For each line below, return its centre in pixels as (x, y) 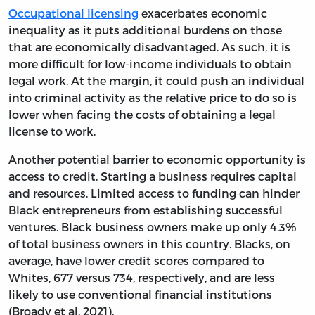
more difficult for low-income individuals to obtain (150, 63)
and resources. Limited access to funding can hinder (154, 193)
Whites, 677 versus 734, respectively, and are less (142, 277)
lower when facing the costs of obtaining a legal (142, 114)
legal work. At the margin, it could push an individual (156, 80)
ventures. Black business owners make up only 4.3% (153, 226)
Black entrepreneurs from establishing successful (146, 210)
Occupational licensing (73, 13)
